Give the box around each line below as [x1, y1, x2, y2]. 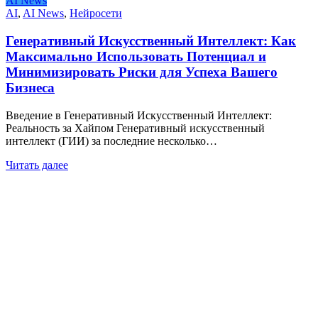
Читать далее [6, 158, 68, 171]
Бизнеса [6, 79, 55, 95]
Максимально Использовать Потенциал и [6, 48, 266, 64]
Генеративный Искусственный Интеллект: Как [6, 33, 296, 48]
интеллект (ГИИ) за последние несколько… [6, 134, 217, 147]
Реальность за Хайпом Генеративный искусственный [6, 121, 265, 134]
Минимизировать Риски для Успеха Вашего [6, 64, 278, 79]
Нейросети [70, 7, 122, 20]
